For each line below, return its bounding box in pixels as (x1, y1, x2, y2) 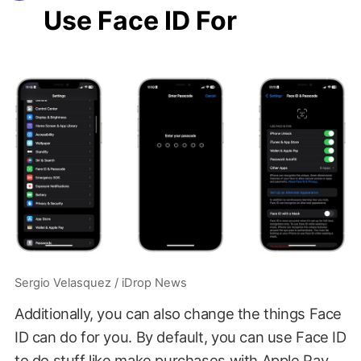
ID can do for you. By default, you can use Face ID (14, 328, 346, 346)
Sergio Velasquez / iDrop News (14, 276, 187, 291)
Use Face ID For (44, 4, 237, 36)
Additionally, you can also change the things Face (14, 305, 342, 323)
